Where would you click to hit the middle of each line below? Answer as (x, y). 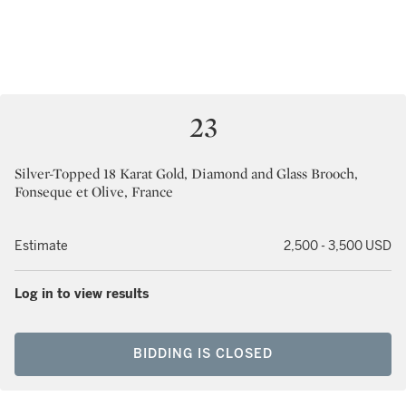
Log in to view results (82, 294)
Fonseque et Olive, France (94, 192)
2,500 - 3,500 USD (338, 246)
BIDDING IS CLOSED (203, 354)
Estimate (41, 246)
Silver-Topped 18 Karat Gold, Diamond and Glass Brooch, (186, 174)
